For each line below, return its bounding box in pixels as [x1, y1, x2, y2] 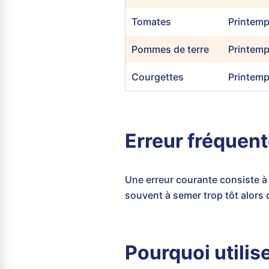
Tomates [131, 16, 171, 28]
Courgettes [131, 71, 184, 83]
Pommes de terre [131, 43, 209, 55]
